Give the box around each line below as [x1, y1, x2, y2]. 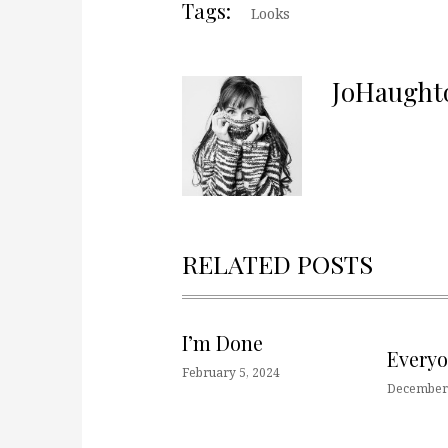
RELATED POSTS [182, 247, 373, 280]
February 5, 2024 [182, 364, 280, 381]
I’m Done [182, 329, 263, 356]
